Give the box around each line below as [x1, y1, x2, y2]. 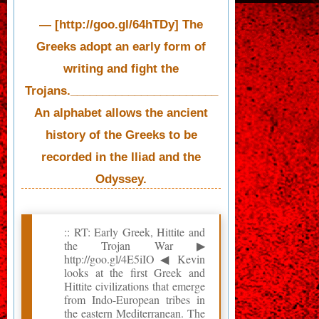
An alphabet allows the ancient [34, 105, 208, 120]
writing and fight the [63, 61, 179, 75]
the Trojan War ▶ [64, 237, 205, 253]
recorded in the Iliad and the [41, 150, 201, 164]
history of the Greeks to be [45, 127, 197, 142]
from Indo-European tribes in [64, 291, 205, 307]
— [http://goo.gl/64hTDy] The [39, 17, 203, 31]
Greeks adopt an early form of [36, 39, 206, 53]
